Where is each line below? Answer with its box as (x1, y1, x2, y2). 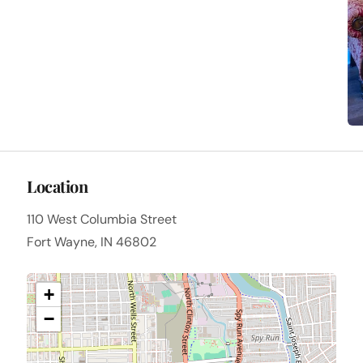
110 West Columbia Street (27, 211, 177, 228)
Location (27, 175, 88, 198)
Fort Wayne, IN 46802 (27, 233, 157, 251)
